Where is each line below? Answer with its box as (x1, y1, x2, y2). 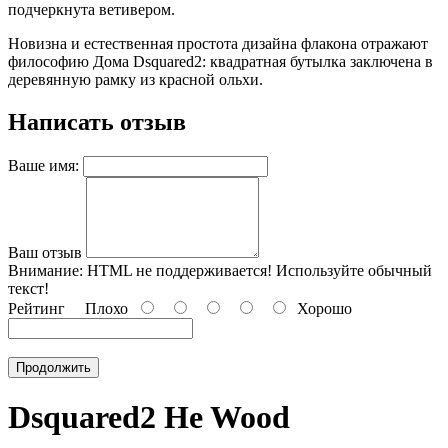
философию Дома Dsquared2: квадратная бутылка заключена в (8, 53, 433, 70)
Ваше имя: (8, 156, 79, 174)
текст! (8, 279, 49, 297)
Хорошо (289, 299, 352, 317)
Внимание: (8, 261, 83, 279)
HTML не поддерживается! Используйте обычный (83, 261, 432, 279)
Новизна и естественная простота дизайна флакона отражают (8, 35, 428, 52)
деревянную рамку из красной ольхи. (8, 71, 263, 88)
